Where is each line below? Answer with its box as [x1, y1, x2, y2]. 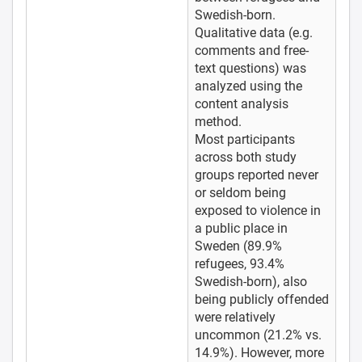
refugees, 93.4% [195, 255, 284, 271]
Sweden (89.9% [195, 238, 282, 254]
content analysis [195, 95, 288, 112]
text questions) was [195, 60, 306, 76]
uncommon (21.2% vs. [195, 326, 322, 343]
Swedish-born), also [195, 273, 307, 289]
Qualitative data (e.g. [195, 24, 313, 40]
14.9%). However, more [195, 344, 324, 360]
